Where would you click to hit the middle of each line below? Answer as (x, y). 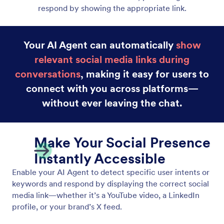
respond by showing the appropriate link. (112, 8)
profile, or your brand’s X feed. (67, 206)
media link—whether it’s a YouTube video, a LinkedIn (106, 195)
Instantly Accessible (100, 158)
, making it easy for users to (145, 74)
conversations (48, 74)
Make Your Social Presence (122, 142)
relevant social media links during (112, 59)
